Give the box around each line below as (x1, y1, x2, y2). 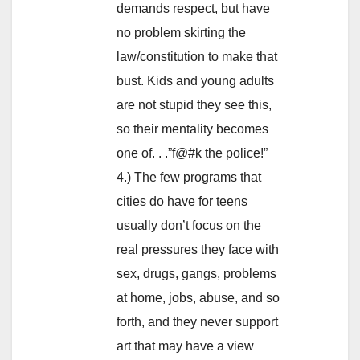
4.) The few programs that (117, 170, 261, 185)
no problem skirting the (117, 26, 246, 40)
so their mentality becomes (117, 122, 268, 137)
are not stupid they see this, (117, 98, 272, 112)
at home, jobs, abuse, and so (117, 291, 280, 305)
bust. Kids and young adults (117, 74, 274, 88)
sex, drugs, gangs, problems (117, 267, 276, 281)
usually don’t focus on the (117, 219, 261, 233)
